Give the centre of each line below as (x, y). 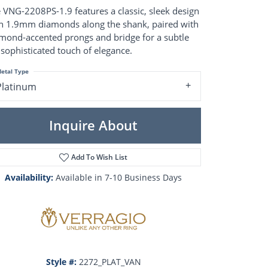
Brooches (73, 61)
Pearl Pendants (78, 13)
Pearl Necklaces (80, 40)
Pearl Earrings (75, 27)
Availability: (29, 177)
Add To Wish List (100, 157)
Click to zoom (159, 237)
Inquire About (93, 126)
